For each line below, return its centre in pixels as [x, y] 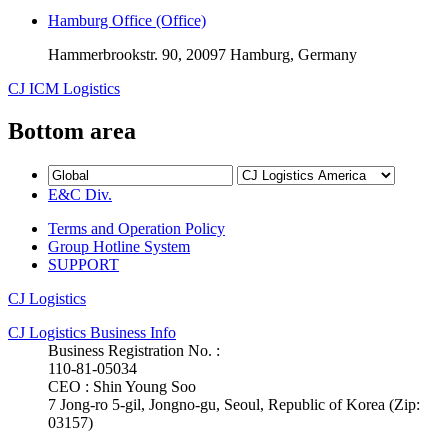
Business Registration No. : [134, 350]
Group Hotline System [119, 246]
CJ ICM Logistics [64, 89]
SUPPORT [83, 264]
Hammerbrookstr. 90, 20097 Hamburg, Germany [202, 55]
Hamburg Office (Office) [127, 21]
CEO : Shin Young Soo [122, 386]
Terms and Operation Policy [136, 228]
